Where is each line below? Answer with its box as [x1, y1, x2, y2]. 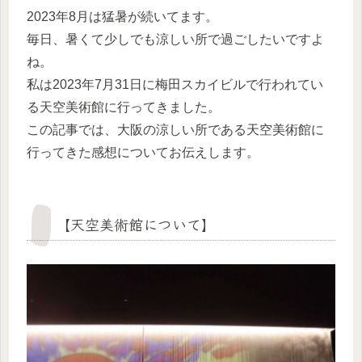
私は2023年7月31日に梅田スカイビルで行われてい [27, 77, 323, 91]
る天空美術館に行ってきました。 [27, 99, 221, 114]
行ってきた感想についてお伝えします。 [27, 145, 259, 159]
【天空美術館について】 [56, 213, 216, 234]
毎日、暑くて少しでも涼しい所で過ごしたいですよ [27, 32, 324, 46]
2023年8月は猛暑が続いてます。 [27, 9, 218, 23]
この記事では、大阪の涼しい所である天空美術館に [27, 122, 324, 137]
